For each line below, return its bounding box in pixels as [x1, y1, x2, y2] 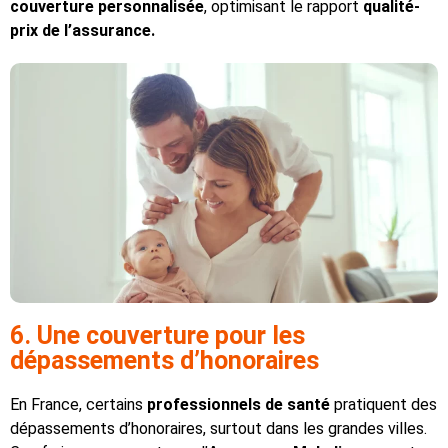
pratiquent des [330, 395, 437, 415]
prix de [10, 20, 60, 40]
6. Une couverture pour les [10, 321, 305, 351]
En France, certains [10, 395, 147, 415]
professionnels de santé [147, 395, 330, 415]
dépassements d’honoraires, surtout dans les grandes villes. [10, 419, 427, 439]
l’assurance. [64, 20, 155, 40]
